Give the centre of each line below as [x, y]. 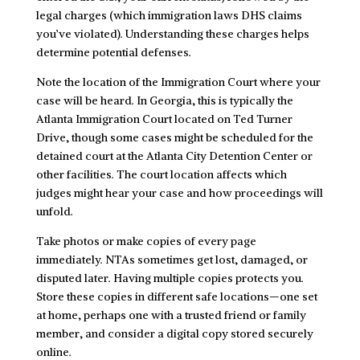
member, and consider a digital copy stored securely [174, 333]
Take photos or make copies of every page [146, 241]
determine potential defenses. [113, 52]
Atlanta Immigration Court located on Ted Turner [164, 119]
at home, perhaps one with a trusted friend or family [171, 315]
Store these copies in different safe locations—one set [176, 296]
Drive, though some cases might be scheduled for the [174, 137]
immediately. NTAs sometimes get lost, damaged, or [172, 259]
